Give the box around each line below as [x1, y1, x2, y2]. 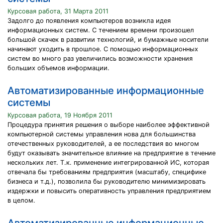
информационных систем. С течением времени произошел [7, 26, 194, 34]
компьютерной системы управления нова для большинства [7, 130, 196, 138]
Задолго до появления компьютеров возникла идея [7, 17, 171, 24]
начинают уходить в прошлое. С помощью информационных [7, 45, 198, 53]
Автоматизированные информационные [7, 85, 204, 97]
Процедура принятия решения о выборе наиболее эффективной [7, 121, 210, 128]
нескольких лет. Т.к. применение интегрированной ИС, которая [7, 159, 209, 166]
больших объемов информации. [7, 64, 110, 72]
